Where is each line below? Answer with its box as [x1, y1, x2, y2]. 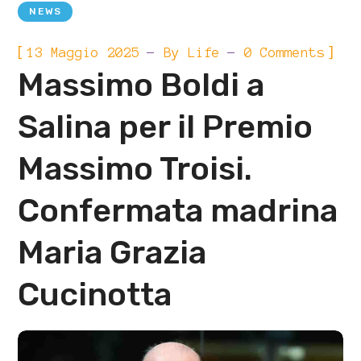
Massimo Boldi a [18, 66, 265, 104]
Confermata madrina [18, 192, 338, 230]
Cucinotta [18, 276, 172, 313]
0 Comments [244, 45, 326, 60]
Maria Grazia [18, 234, 207, 272]
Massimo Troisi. [18, 150, 253, 188]
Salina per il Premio [18, 108, 313, 146]
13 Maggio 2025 [27, 45, 140, 60]
